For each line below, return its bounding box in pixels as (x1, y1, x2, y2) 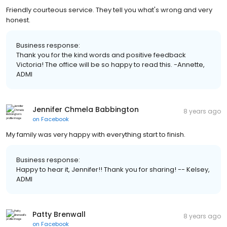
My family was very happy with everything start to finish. (6, 129, 185, 139)
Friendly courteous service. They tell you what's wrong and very (6, 5, 212, 15)
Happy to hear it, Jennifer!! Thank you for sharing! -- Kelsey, (16, 164, 210, 174)
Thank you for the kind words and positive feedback (16, 50, 186, 60)
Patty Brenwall (32, 209, 86, 219)
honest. (6, 15, 30, 25)
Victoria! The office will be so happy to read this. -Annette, (16, 59, 205, 69)
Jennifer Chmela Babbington (32, 104, 139, 115)
